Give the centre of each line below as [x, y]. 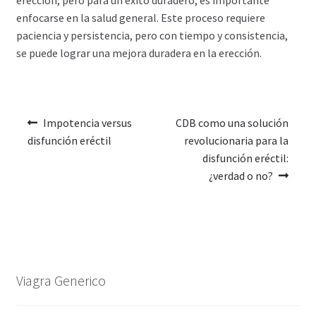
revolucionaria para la [237, 141]
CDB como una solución [232, 123]
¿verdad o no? [241, 176]
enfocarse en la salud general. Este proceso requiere [140, 17]
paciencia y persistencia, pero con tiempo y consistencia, [152, 35]
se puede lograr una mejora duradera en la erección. [139, 53]
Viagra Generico [61, 280]
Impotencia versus [88, 123]
